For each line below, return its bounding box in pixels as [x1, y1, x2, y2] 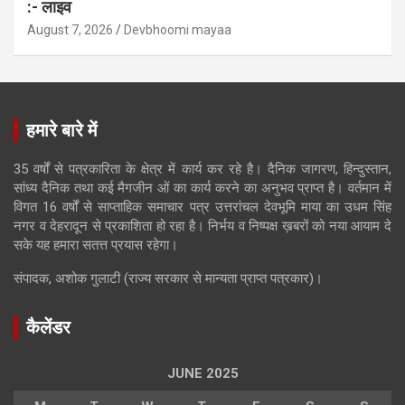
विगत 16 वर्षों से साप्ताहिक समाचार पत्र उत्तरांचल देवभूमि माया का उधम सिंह [14, 198, 391, 215]
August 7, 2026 [27, 22, 113, 37]
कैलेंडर [26, 316, 71, 338]
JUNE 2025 [166, 364, 239, 381]
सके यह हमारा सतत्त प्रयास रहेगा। [14, 236, 178, 253]
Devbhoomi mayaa [124, 22, 231, 37]
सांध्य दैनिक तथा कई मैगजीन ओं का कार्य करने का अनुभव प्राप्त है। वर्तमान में [14, 179, 391, 196]
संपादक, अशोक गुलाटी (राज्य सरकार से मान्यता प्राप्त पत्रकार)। [14, 269, 323, 287]
